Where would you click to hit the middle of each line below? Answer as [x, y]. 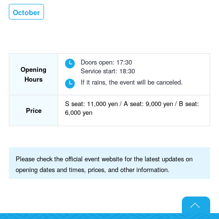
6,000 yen [79, 112]
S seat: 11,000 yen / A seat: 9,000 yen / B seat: [132, 104]
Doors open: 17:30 [106, 62]
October [26, 12]
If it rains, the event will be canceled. [132, 82]
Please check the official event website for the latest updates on [104, 158]
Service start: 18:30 [108, 71]
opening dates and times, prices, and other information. [93, 169]
